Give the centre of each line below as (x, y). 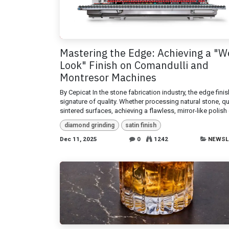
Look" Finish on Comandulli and (134, 65)
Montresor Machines (108, 77)
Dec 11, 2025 (78, 139)
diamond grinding (89, 125)
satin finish (141, 125)
